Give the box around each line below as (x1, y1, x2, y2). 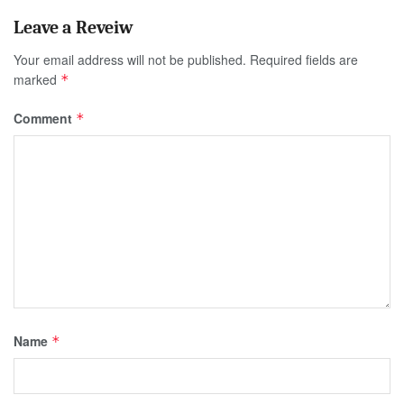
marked (14, 69, 60, 88)
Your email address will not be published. (14, 50, 246, 69)
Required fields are (250, 50, 358, 69)
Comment (14, 108, 76, 127)
